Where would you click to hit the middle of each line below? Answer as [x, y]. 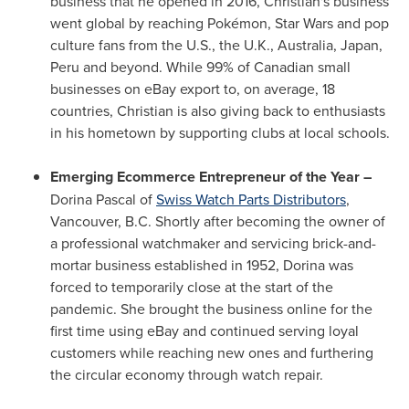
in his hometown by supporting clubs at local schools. [220, 132]
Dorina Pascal [93, 199]
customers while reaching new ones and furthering [212, 352]
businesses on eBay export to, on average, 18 [193, 89]
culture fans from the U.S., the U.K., [164, 45]
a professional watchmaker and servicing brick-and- [213, 243]
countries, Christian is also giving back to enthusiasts [218, 110]
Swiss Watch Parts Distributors [251, 199]
